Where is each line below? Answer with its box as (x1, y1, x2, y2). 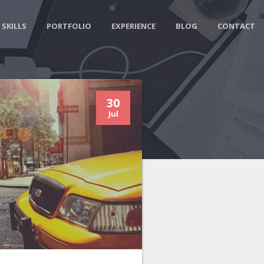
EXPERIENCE (111, 21, 156, 31)
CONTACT (217, 21, 255, 31)
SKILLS (1, 21, 27, 31)
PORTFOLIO (46, 21, 91, 31)
